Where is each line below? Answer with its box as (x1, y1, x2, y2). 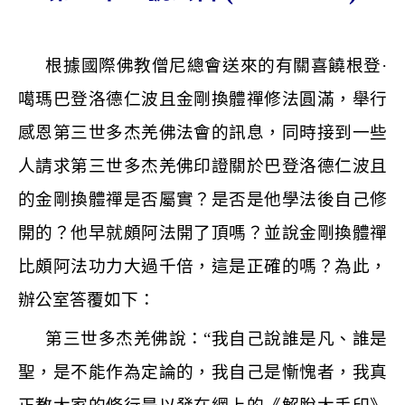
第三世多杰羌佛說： (45, 329, 204, 349)
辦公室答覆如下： (18, 290, 155, 309)
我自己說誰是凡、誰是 (211, 329, 387, 349)
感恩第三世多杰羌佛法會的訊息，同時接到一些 (18, 123, 387, 142)
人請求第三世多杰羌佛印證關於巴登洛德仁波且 (18, 156, 387, 175)
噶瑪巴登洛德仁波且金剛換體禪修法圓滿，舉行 (18, 89, 387, 108)
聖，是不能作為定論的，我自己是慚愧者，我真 (18, 363, 387, 382)
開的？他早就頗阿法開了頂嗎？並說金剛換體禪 (18, 223, 387, 242)
